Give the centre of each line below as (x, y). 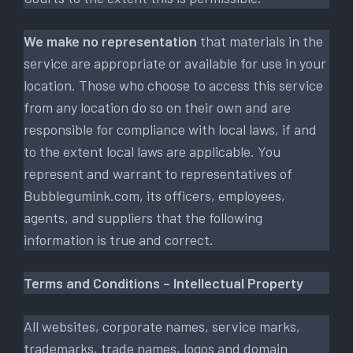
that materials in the (260, 41)
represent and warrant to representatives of (158, 173)
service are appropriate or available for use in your (175, 63)
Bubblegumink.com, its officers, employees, (154, 195)
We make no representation (110, 41)
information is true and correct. (119, 239)
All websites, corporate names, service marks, (162, 326)
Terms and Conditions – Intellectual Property (163, 282)
